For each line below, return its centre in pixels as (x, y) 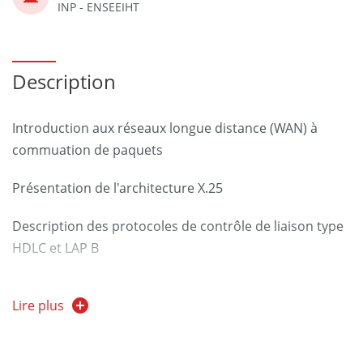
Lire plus (38, 305)
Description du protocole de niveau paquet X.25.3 (163, 286)
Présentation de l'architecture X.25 (117, 188)
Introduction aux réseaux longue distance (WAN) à (165, 128)
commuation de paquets (88, 150)
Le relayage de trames (79, 324)
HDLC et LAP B (56, 248)
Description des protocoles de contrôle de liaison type (178, 226)
